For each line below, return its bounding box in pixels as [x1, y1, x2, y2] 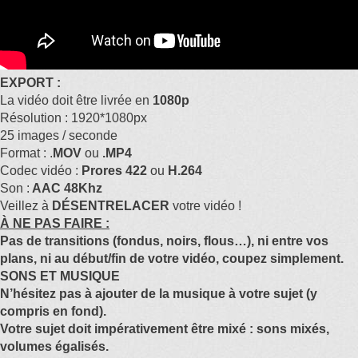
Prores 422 [82, 164, 150, 177]
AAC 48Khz [30, 181, 102, 195]
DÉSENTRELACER [52, 199, 169, 213]
